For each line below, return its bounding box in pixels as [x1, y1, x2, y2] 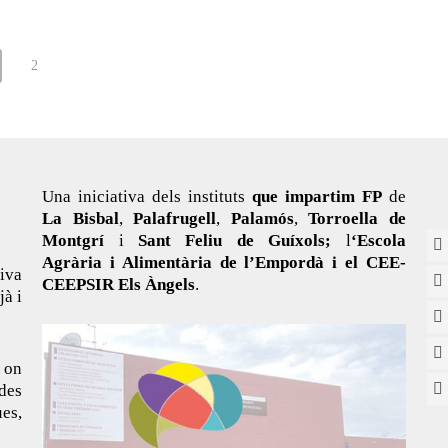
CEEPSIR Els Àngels [42, 275, 196, 294]
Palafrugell [133, 209, 217, 228]
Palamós [230, 209, 294, 228]
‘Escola [350, 231, 406, 250]
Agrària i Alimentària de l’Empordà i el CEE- [42, 253, 406, 272]
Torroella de [308, 209, 406, 228]
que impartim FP [251, 187, 382, 206]
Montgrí [42, 231, 105, 250]
